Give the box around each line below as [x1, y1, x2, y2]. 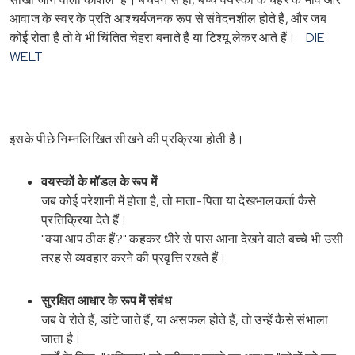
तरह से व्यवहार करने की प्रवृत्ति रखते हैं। [41, 249, 227, 266]
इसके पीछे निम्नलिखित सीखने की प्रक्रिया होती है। [10, 130, 245, 147]
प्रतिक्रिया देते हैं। [41, 211, 128, 228]
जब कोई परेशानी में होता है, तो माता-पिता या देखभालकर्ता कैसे [41, 192, 317, 209]
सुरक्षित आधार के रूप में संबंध [41, 292, 172, 309]
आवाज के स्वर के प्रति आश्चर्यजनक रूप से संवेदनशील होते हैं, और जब [10, 10, 327, 27]
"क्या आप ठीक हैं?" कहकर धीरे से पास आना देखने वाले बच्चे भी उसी [41, 230, 344, 247]
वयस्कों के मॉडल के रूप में [41, 173, 158, 190]
